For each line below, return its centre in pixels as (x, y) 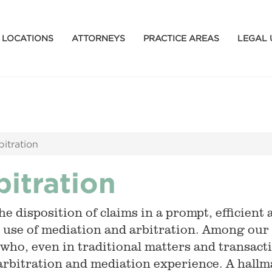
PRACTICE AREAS (181, 38)
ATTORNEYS (98, 38)
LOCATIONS (27, 38)
